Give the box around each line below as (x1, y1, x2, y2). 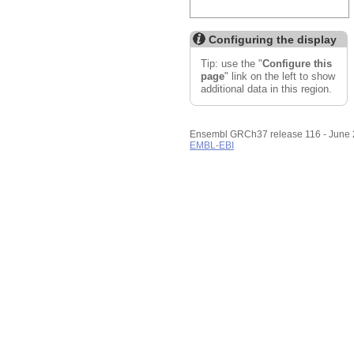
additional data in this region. (200, 82, 332, 95)
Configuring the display (209, 32, 337, 46)
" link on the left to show (224, 70, 335, 82)
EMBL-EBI (190, 141, 234, 151)
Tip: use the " (200, 57, 262, 70)
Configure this (262, 57, 332, 70)
